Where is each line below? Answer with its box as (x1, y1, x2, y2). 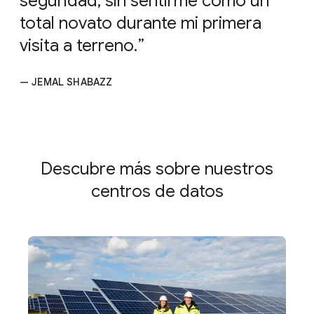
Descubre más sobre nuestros (41, 158, 273, 180)
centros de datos (90, 181, 224, 203)
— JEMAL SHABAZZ (20, 76, 113, 89)
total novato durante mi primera (20, 13, 261, 34)
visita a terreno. (20, 35, 142, 57)
